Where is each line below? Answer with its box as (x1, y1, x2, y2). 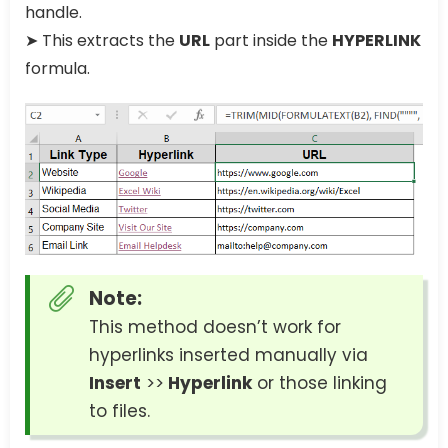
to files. (89, 399, 150, 424)
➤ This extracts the (25, 29, 179, 53)
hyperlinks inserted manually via (89, 343, 368, 368)
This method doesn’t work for (89, 315, 341, 340)
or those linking (252, 371, 387, 396)
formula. (25, 57, 90, 81)
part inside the (210, 29, 332, 53)
